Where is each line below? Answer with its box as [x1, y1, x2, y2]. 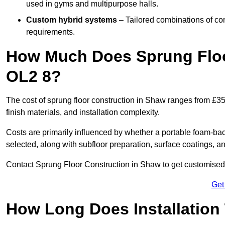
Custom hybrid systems [26, 15, 117, 24]
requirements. [26, 27, 75, 36]
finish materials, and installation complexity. [6, 107, 160, 117]
